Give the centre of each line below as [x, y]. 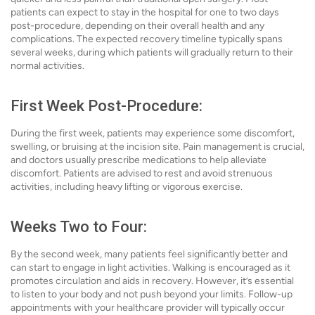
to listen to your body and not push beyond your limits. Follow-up [152, 294]
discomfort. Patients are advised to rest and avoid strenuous [142, 173]
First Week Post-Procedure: [107, 106]
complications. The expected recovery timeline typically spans [147, 39]
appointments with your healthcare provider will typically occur [148, 308]
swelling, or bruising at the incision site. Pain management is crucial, [157, 147]
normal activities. [47, 66]
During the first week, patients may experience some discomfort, [153, 133]
